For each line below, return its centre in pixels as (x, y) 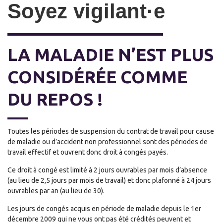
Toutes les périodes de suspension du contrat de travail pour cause (111, 132)
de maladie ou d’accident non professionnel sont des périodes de (108, 142)
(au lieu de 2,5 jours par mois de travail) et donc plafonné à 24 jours (109, 181)
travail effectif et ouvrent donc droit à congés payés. (88, 152)
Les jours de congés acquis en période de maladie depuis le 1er (104, 209)
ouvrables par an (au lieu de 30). (56, 191)
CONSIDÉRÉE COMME (97, 77)
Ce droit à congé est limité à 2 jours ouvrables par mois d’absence (107, 170)
